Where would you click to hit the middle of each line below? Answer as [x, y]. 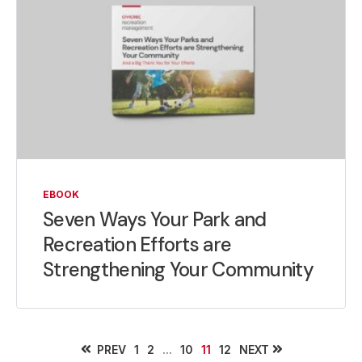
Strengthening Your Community [178, 270]
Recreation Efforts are [137, 245]
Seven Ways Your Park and [155, 220]
